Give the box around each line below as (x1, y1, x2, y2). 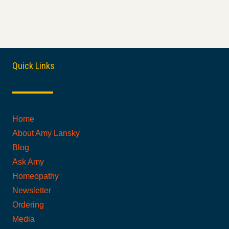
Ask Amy (12, 157, 44, 166)
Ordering (12, 200, 44, 209)
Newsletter (12, 186, 51, 195)
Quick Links (12, 60, 55, 71)
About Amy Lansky (12, 128, 80, 138)
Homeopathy (12, 171, 59, 180)
